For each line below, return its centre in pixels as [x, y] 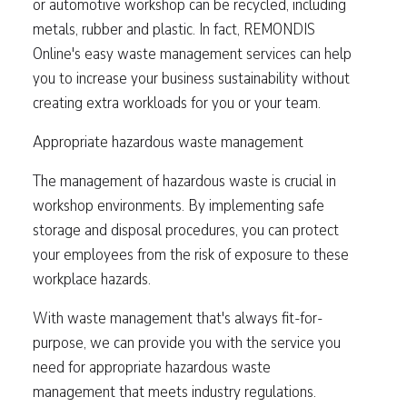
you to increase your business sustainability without [191, 78]
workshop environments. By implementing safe [179, 205]
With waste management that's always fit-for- [178, 318]
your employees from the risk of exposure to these [191, 254]
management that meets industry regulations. [174, 392]
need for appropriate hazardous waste [152, 367]
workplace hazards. [92, 279]
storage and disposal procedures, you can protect [186, 230]
